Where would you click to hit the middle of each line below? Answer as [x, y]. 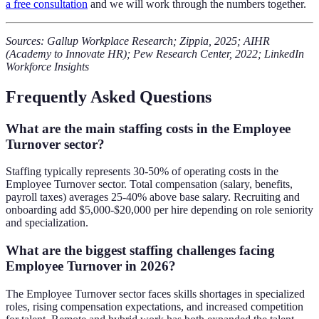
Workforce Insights [47, 66]
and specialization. [47, 223]
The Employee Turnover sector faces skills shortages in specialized [155, 293]
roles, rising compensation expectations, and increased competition [155, 306]
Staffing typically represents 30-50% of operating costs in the [142, 172]
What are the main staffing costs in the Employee [148, 128]
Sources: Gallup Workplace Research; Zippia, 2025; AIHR [138, 41]
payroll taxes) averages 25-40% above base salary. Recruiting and [153, 197]
